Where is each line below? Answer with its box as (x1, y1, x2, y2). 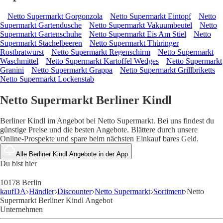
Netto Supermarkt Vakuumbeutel (89, 20, 192, 29)
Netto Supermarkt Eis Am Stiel (89, 29, 186, 38)
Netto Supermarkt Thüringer (90, 38, 179, 47)
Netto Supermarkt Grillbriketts (120, 65, 215, 74)
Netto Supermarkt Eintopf (110, 11, 191, 20)
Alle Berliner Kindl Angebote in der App (16, 150, 128, 158)
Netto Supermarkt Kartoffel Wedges (46, 56, 159, 65)
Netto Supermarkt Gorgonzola (7, 11, 103, 20)
